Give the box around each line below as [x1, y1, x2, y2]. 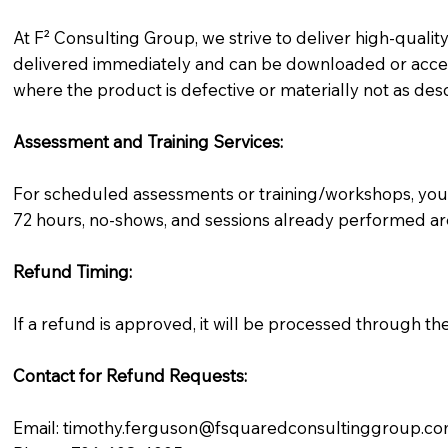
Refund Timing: [12, 260, 132, 282]
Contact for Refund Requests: [12, 364, 247, 386]
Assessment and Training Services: [12, 130, 283, 152]
